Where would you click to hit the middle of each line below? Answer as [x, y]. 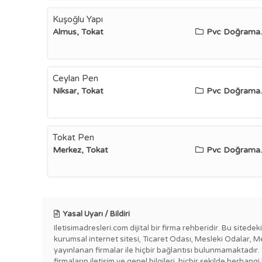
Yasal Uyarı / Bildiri [96, 214]
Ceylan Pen [75, 78]
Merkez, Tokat [80, 150]
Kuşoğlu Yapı [78, 19]
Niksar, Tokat [78, 91]
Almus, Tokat [78, 32]
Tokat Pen [73, 137]
